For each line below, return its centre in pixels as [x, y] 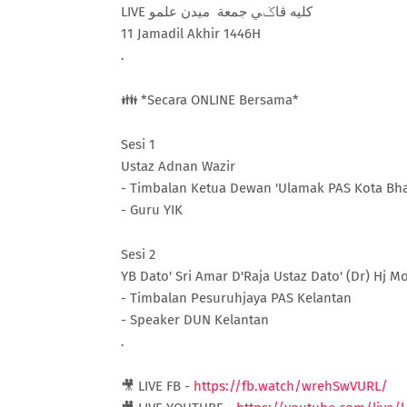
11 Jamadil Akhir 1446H [191, 34]
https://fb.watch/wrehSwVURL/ [291, 387]
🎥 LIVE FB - [157, 387]
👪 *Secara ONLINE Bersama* [210, 100]
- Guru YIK [152, 210]
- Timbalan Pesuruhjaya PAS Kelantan [236, 298]
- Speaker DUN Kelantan [195, 320]
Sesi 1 [138, 145]
